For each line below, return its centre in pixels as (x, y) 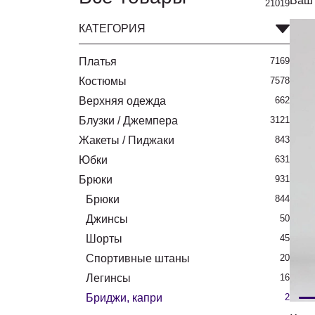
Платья (98, 62)
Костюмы (103, 81)
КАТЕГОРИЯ (112, 28)
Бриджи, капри (124, 298)
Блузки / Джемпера (128, 121)
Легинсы (108, 278)
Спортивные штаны (138, 258)
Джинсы (107, 219)
